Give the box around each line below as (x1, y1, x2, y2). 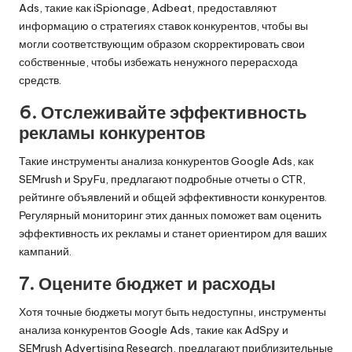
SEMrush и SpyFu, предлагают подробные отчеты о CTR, (19, 172, 306, 187)
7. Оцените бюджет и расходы (19, 273, 276, 295)
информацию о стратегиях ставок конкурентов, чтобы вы (19, 19, 308, 34)
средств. (19, 73, 61, 88)
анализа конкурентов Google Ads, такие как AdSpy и (19, 323, 288, 338)
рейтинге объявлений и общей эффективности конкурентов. (19, 190, 327, 205)
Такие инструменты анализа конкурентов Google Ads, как (19, 154, 313, 169)
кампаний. (19, 244, 71, 259)
